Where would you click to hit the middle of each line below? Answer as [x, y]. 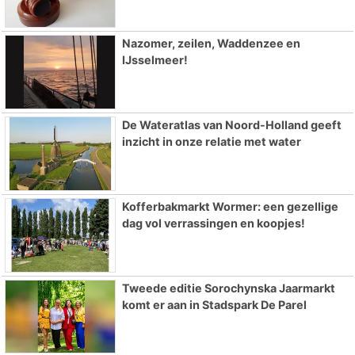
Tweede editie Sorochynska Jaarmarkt [228, 288]
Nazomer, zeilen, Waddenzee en [211, 44]
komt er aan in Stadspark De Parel [214, 304]
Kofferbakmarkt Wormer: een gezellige [230, 206]
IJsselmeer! [155, 60]
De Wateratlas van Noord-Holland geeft [231, 125]
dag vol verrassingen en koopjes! [213, 223]
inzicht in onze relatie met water [211, 142]
